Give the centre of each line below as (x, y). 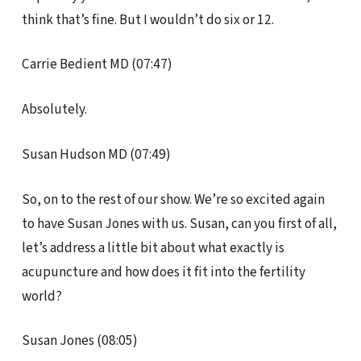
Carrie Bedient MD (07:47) (97, 64)
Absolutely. (54, 110)
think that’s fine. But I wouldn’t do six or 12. (147, 19)
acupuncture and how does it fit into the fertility (163, 272)
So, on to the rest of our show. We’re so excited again (173, 199)
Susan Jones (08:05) (79, 341)
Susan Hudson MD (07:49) (96, 154)
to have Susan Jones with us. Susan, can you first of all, (179, 223)
